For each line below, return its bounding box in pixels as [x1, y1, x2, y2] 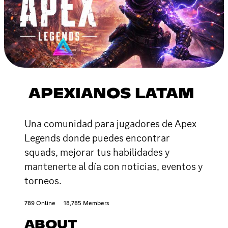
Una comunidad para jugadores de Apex [24, 117, 196, 130]
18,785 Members [64, 200, 109, 207]
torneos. [24, 174, 62, 187]
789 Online [24, 200, 55, 207]
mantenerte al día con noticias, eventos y [24, 159, 203, 173]
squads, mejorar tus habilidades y [24, 145, 169, 159]
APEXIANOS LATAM [28, 87, 194, 101]
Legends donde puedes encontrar [24, 131, 170, 145]
